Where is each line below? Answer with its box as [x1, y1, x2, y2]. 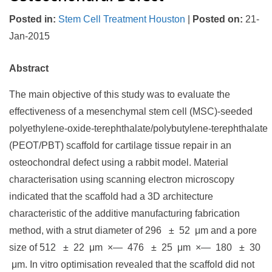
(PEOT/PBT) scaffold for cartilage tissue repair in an [9, 140, 231, 151]
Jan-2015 [9, 31, 50, 41]
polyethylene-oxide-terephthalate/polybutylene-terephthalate [9, 123, 268, 134]
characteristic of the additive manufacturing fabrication [9, 208, 240, 219]
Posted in [9, 14, 53, 24]
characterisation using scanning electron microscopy [9, 174, 234, 185]
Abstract [9, 63, 49, 73]
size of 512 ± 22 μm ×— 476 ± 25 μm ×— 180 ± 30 [9, 242, 260, 253]
